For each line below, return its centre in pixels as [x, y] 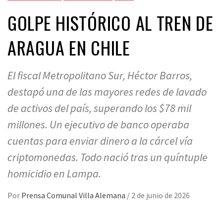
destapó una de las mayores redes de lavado [107, 92]
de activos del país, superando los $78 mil [99, 108]
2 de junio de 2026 [161, 195]
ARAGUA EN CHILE [69, 48]
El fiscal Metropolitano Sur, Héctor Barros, [100, 76]
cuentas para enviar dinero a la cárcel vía [100, 141]
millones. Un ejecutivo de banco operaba [98, 125]
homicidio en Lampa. [54, 174]
